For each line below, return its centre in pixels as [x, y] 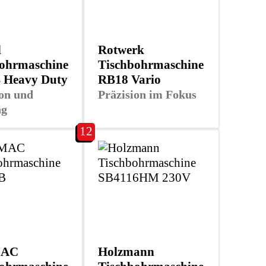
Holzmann [126, 251]
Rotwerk [121, 50]
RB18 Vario [129, 79]
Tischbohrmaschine [151, 64]
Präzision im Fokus [147, 94]
